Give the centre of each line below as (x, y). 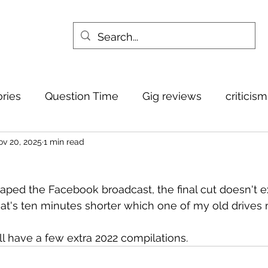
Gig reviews (172, 96)
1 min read (64, 141)
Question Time (82, 96)
